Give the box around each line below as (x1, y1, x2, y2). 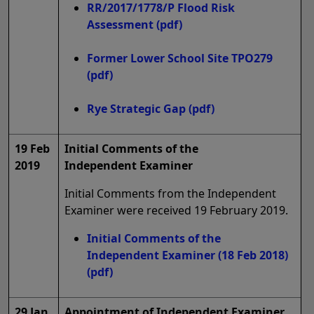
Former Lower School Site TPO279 (87, 50, 273, 67)
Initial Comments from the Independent (64, 186, 276, 202)
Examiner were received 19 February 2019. (64, 203, 288, 219)
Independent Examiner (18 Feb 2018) (87, 247, 288, 264)
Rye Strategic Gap (87, 101, 186, 117)
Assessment (87, 17, 153, 33)
